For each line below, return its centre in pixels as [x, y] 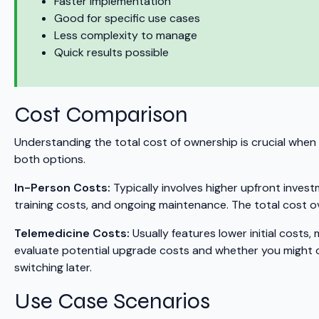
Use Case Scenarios [112, 301]
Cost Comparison [101, 115]
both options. [50, 159]
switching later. [53, 268]
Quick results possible [111, 53]
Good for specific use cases [127, 19]
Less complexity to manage [126, 36]
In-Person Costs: [62, 188]
